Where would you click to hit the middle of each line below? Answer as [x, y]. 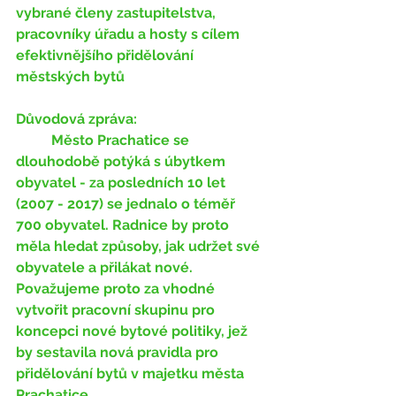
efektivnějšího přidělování [107, 55]
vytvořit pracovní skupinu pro [117, 310]
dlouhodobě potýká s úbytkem [122, 161]
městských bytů [70, 76]
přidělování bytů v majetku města [132, 373]
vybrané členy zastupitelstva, [118, 13]
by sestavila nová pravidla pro [119, 352]
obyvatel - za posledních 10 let [122, 183]
